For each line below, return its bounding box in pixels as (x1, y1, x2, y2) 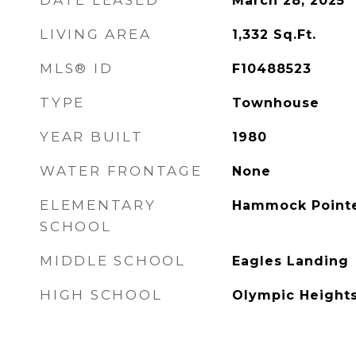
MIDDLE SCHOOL (40, 253, 186, 269)
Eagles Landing (231, 253, 349, 269)
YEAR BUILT (40, 129, 144, 145)
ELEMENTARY (40, 197, 157, 213)
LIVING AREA (40, 26, 152, 42)
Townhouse (231, 95, 319, 110)
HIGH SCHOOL (40, 287, 163, 303)
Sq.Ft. (273, 27, 316, 42)
